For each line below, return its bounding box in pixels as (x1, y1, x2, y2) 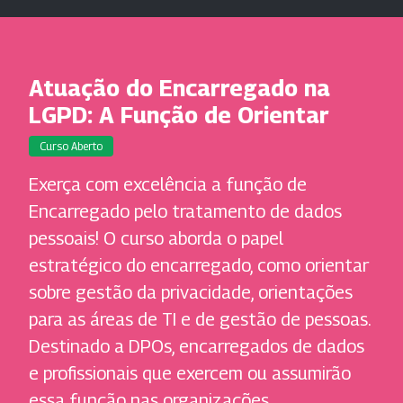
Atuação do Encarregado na (29, 75, 330, 102)
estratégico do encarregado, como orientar (29, 255, 369, 277)
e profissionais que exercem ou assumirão (29, 363, 351, 385)
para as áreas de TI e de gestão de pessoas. (29, 309, 371, 331)
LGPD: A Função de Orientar (29, 102, 329, 129)
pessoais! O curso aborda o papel (29, 228, 283, 250)
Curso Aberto (40, 139, 103, 153)
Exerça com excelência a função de (29, 174, 307, 196)
